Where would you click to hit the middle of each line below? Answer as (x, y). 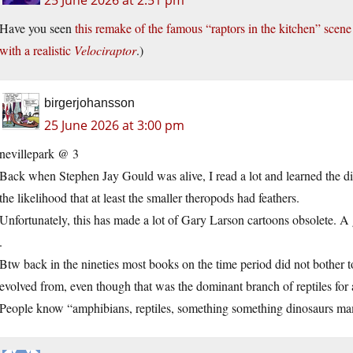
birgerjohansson (89, 103)
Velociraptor (105, 50)
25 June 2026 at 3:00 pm (114, 126)
